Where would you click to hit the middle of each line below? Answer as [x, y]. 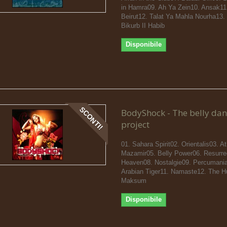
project [135, 124]
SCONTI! [91, 118]
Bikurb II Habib [143, 25]
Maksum [134, 180]
